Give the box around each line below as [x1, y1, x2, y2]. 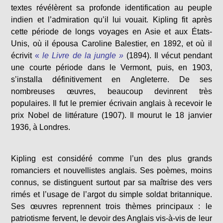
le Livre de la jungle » [42, 51, 123, 60]
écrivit [11, 51, 32, 60]
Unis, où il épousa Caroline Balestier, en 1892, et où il [11, 39, 212, 48]
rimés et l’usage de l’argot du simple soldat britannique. [11, 190, 212, 199]
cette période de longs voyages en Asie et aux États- [11, 27, 212, 36]
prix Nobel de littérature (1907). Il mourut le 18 [11, 111, 185, 119]
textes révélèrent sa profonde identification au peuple [11, 3, 212, 12]
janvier [184, 111, 212, 119]
